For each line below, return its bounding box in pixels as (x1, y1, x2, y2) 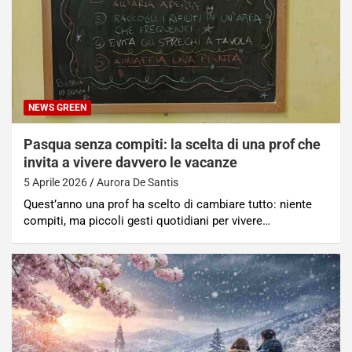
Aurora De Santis (97, 176, 178, 189)
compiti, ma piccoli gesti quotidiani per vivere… (24, 214, 270, 229)
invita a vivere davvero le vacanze (24, 154, 237, 171)
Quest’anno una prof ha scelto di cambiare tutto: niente (24, 197, 312, 212)
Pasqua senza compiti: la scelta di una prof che (24, 136, 321, 153)
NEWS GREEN (28, 102, 86, 114)
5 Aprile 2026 (24, 176, 87, 189)
